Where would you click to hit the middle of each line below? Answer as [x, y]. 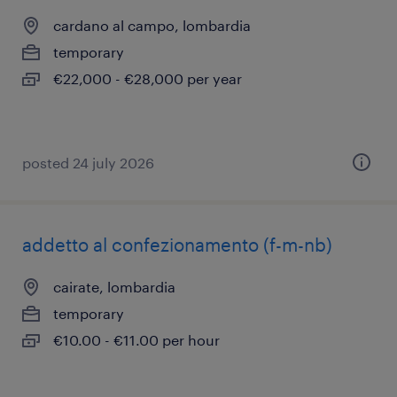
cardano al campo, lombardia [152, 25]
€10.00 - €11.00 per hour [136, 340]
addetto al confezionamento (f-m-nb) [177, 245]
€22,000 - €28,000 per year [148, 78]
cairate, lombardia [114, 287]
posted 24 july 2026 [88, 163]
